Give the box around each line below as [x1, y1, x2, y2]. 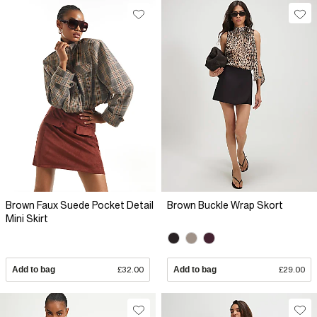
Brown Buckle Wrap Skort [167, 199, 283, 211]
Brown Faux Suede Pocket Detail [6, 199, 154, 211]
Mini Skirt [6, 212, 48, 224]
